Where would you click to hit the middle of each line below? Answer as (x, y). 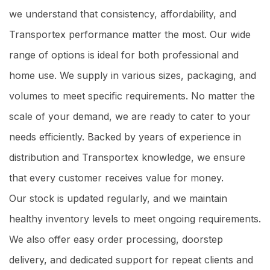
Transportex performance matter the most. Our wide (130, 34)
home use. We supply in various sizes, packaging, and (133, 75)
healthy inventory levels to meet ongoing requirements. (135, 218)
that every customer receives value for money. (116, 177)
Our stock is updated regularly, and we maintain (118, 198)
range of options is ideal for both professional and (124, 55)
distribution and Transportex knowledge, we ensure (127, 157)
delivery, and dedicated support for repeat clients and (131, 259)
